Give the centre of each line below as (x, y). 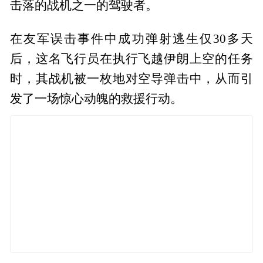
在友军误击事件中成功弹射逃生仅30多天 (131, 38)
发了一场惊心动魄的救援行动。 (97, 98)
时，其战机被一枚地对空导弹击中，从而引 (131, 78)
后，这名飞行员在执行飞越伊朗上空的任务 (131, 58)
